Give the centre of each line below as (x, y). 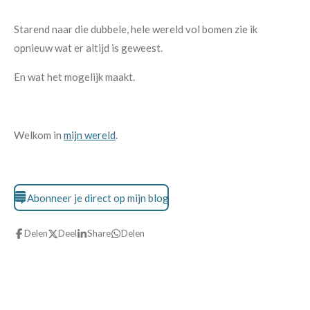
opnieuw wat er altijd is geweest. (88, 48)
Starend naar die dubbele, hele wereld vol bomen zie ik (136, 29)
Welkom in (39, 135)
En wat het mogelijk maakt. (74, 77)
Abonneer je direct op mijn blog (98, 198)
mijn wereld (90, 135)
